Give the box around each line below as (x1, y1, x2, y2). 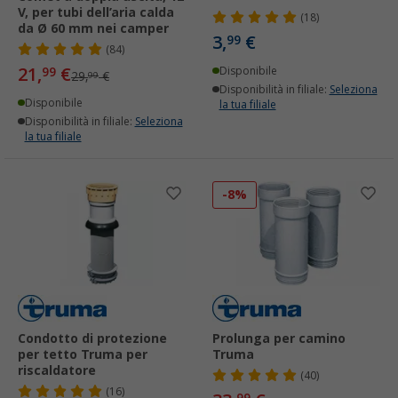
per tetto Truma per (18, 346, 147, 362)
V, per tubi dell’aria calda (18, 5, 174, 20)
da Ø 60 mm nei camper (18, 21, 169, 36)
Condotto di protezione (18, 330, 167, 346)
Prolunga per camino (212, 330, 346, 346)
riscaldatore (18, 362, 96, 378)
